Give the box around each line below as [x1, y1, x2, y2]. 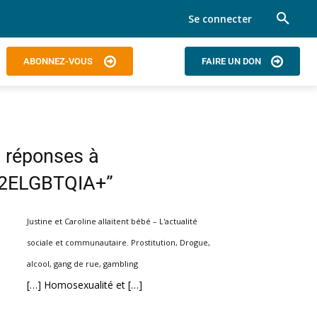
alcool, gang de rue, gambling [27, 258, 138, 269]
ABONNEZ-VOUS [23, 56, 93, 67]
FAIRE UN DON [202, 56, 261, 67]
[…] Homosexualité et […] [27, 277, 142, 292]
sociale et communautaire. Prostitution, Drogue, [27, 236, 210, 248]
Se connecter [188, 12, 252, 25]
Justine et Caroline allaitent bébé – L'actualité [27, 215, 197, 226]
